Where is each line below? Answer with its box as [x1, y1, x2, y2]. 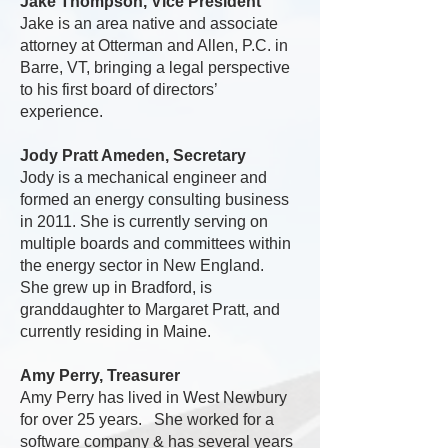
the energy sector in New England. [20, 257, 268, 274]
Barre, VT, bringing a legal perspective [20, 59, 290, 76]
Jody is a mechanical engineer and [20, 169, 267, 186]
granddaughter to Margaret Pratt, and [20, 301, 280, 318]
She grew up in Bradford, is [20, 279, 212, 296]
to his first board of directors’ [20, 81, 217, 98]
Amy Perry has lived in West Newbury [20, 389, 287, 406]
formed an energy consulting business [20, 191, 289, 208]
